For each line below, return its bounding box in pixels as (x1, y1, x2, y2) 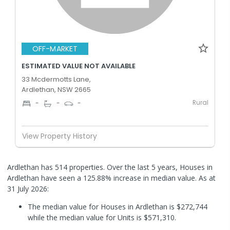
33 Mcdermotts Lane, (22, 74, 91, 84)
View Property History (22, 131, 97, 141)
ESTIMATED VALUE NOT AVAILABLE (22, 61, 136, 71)
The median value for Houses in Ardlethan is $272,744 (28, 201, 207, 212)
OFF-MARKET (32, 44, 78, 54)
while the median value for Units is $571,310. (28, 212, 176, 222)
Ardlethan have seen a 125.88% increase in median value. (7, 172, 199, 183)
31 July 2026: (7, 183, 49, 194)
